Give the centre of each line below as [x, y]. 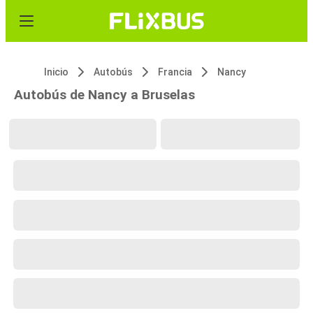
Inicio [56, 72]
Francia [175, 72]
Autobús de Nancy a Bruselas [104, 95]
